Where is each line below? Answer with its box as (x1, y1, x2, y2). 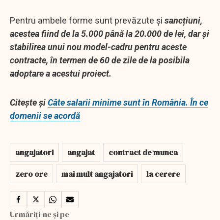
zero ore (15, 168, 48, 179)
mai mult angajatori (61, 168, 133, 179)
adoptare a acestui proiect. (10, 68, 111, 79)
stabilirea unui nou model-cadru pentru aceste (10, 41, 187, 52)
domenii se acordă (10, 110, 80, 121)
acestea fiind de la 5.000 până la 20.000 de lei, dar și (10, 28, 209, 39)
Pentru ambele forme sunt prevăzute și (10, 15, 165, 26)
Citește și (10, 97, 48, 108)
